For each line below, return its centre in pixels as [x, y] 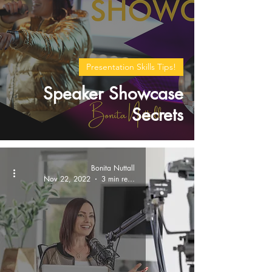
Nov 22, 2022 [67, 179]
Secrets [158, 115]
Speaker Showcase [113, 93]
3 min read [131, 179]
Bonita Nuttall [113, 168]
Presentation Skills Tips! [131, 67]
